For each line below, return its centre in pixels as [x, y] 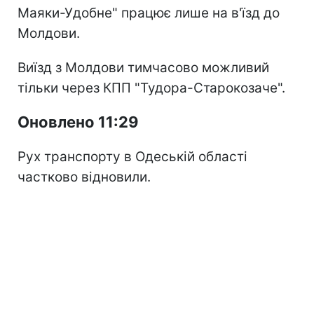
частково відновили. [84, 177]
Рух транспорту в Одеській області [132, 156]
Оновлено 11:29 [78, 122]
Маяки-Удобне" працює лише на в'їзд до [149, 13]
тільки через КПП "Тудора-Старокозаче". [151, 88]
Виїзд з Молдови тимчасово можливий [143, 67]
